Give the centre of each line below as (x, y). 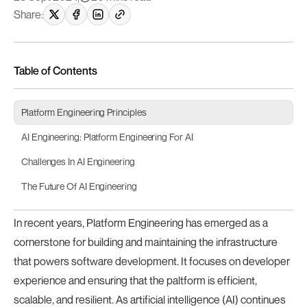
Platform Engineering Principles (84, 112)
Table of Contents (56, 71)
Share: (28, 14)
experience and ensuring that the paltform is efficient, (135, 280)
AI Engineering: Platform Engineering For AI (107, 137)
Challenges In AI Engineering (78, 161)
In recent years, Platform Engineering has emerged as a (141, 223)
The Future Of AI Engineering (79, 186)
